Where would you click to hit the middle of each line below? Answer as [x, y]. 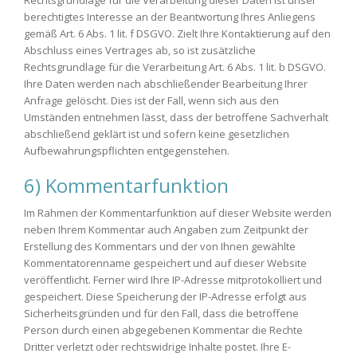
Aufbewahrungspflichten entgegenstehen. [127, 151]
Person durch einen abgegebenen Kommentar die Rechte [163, 330]
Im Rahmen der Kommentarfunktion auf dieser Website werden [178, 212]
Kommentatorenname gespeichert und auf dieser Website [165, 263]
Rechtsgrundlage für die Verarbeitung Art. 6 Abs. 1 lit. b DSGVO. [175, 67]
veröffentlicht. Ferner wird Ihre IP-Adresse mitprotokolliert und [173, 279]
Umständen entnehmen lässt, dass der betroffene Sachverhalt [176, 117]
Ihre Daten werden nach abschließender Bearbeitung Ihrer [166, 84]
